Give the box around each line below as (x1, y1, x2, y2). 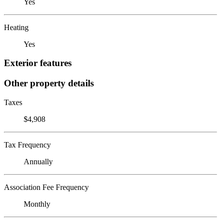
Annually (24, 157, 53, 166)
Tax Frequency (4, 140, 51, 149)
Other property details (4, 77, 94, 88)
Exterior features (4, 58, 72, 69)
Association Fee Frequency (4, 183, 89, 191)
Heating (4, 23, 29, 32)
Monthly (24, 199, 50, 208)
